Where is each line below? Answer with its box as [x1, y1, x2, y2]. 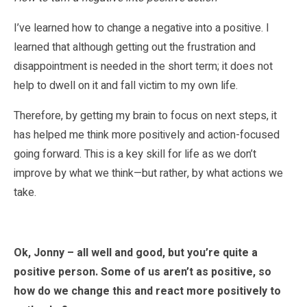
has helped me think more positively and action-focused [14, 126, 280, 143]
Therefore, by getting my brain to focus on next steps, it [14, 107, 277, 124]
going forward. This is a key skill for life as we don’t [14, 145, 256, 162]
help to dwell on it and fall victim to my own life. [14, 77, 238, 94]
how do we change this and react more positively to [14, 282, 281, 299]
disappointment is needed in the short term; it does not [14, 58, 273, 75]
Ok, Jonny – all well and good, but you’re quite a [14, 244, 258, 261]
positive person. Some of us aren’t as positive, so [14, 263, 271, 280]
